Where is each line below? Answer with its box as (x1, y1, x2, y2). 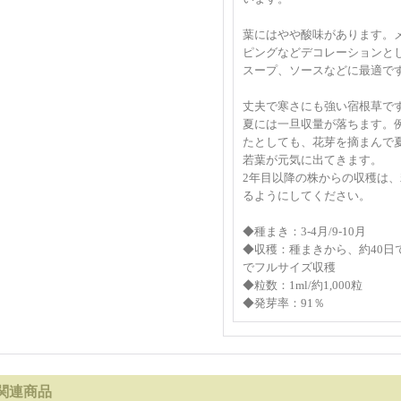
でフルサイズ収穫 (243, 260, 336, 274)
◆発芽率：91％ (243, 296, 325, 310)
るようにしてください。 (243, 189, 371, 202)
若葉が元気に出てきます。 (243, 153, 382, 166)
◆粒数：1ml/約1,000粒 (243, 278, 363, 292)
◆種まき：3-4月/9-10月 (243, 225, 366, 238)
